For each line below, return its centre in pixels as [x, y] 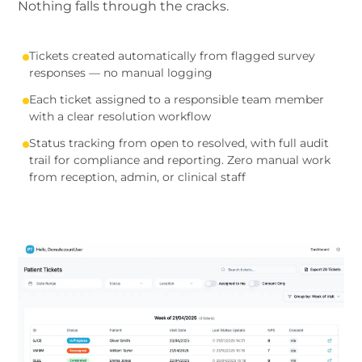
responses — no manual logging [121, 72]
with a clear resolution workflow [120, 116]
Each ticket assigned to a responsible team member [177, 99]
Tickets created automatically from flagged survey [173, 55]
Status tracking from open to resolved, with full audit [179, 143]
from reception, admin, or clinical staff [138, 177]
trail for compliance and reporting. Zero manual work [180, 160]
